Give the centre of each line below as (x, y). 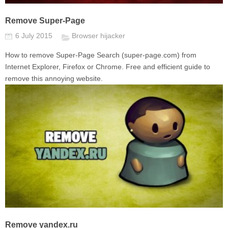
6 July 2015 (35, 36)
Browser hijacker (98, 36)
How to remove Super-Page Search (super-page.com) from (101, 55)
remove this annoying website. (54, 79)
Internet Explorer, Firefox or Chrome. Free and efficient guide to (108, 67)
